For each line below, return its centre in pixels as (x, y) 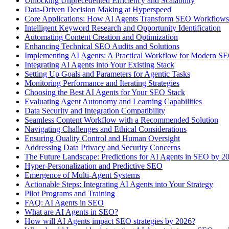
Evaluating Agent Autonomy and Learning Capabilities (113, 101)
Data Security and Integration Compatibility (95, 110)
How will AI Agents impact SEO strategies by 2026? (110, 221)
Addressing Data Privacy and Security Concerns (102, 147)
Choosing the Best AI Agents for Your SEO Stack (105, 92)
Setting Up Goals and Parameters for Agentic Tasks (107, 74)
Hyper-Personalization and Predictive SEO (94, 166)
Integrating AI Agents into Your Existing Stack (99, 64)
